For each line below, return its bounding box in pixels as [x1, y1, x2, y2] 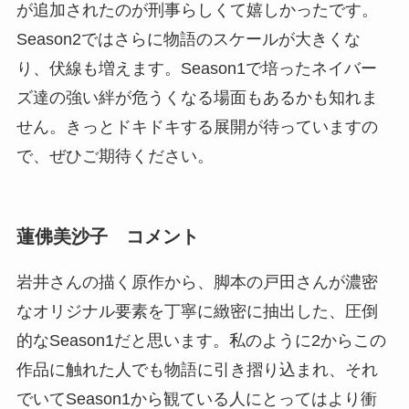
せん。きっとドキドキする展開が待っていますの [16, 117, 378, 136]
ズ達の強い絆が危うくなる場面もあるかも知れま [16, 88, 378, 107]
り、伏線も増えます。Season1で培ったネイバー [16, 58, 377, 78]
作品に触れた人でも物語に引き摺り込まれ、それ [16, 360, 378, 379]
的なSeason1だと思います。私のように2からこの [16, 330, 386, 350]
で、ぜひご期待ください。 [16, 146, 214, 165]
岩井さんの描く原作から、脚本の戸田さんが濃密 [16, 272, 378, 291]
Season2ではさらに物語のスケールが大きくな [16, 29, 361, 48]
